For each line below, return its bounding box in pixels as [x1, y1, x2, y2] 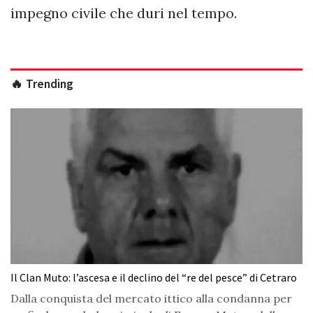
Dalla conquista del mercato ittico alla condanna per [10, 291, 292, 306]
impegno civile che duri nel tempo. [10, 4, 237, 22]
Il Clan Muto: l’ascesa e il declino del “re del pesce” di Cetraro [10, 270, 297, 285]
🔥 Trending [10, 76, 73, 92]
